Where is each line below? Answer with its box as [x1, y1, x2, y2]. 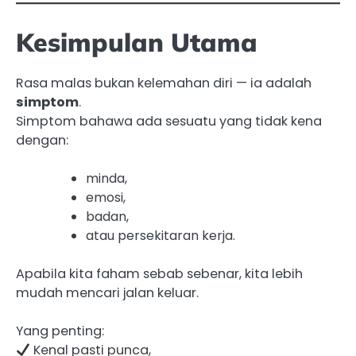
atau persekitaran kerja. [86, 226, 235, 246]
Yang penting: [16, 322, 104, 341]
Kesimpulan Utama [16, 25, 257, 58]
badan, [86, 207, 129, 226]
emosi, [86, 188, 126, 207]
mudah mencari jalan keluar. [16, 284, 199, 303]
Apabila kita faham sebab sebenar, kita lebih [16, 265, 303, 284]
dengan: [16, 131, 68, 150]
